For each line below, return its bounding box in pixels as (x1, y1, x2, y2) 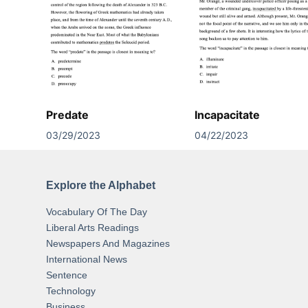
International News (46, 254, 128, 265)
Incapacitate (195, 107, 261, 122)
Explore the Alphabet (46, 179, 156, 192)
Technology (46, 285, 96, 296)
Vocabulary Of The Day (46, 206, 148, 217)
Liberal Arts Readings (46, 222, 140, 233)
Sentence (46, 269, 88, 280)
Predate (46, 107, 89, 122)
